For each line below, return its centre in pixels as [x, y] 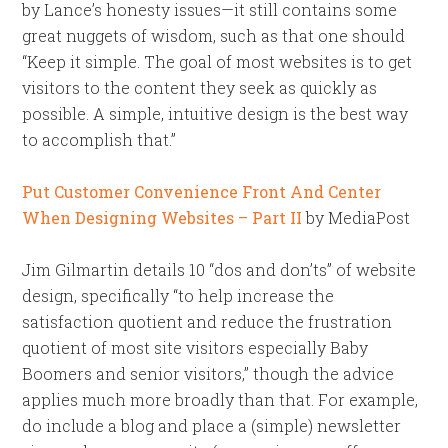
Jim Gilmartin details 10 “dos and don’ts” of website [219, 269]
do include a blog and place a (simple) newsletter [212, 425]
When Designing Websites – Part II [162, 217]
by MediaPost [356, 217]
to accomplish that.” [99, 139]
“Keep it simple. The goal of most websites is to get [217, 61]
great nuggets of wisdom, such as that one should [214, 35]
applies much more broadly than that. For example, [220, 399]
